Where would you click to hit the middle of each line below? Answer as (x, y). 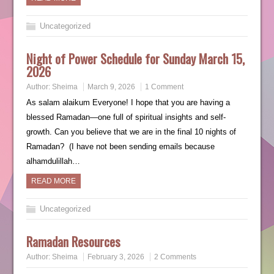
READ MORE (53, 181)
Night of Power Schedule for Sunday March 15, (135, 58)
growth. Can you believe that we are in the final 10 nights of (131, 132)
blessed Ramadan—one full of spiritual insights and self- (126, 117)
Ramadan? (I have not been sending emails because (120, 146)
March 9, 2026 (111, 87)
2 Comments (175, 257)
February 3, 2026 (116, 257)
